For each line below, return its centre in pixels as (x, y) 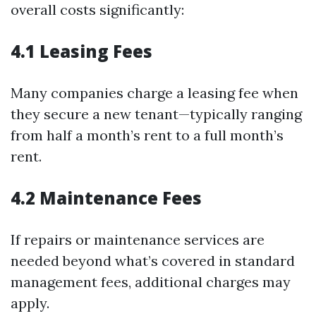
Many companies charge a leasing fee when (154, 93)
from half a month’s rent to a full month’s (147, 135)
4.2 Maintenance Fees (106, 198)
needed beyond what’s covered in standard (153, 261)
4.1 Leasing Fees (81, 51)
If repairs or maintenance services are (138, 239)
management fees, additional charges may (151, 282)
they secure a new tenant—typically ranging (156, 114)
